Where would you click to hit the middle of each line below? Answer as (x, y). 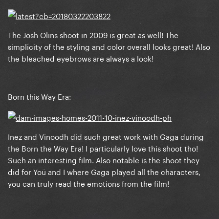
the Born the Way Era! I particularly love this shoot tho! (103, 148)
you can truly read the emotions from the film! (88, 183)
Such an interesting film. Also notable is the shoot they (104, 160)
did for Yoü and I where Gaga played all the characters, (104, 171)
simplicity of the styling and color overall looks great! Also (109, 46)
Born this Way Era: (40, 96)
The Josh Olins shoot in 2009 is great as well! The (93, 34)
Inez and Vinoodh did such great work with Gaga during (106, 136)
